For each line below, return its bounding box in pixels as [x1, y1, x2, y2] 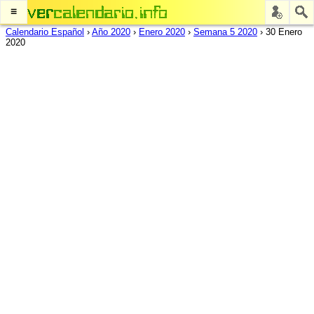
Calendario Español [6, 27, 84, 37]
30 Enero [266, 27, 302, 37]
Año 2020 [92, 27, 130, 37]
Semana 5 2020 [193, 27, 257, 37]
